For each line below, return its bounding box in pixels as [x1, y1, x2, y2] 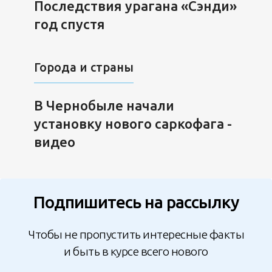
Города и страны [33, 61, 134, 75]
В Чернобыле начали [33, 98, 174, 114]
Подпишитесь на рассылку [33, 192, 239, 212]
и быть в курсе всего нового [64, 244, 208, 258]
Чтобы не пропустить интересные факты [28, 227, 244, 241]
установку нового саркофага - [33, 116, 232, 132]
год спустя [33, 16, 105, 32]
